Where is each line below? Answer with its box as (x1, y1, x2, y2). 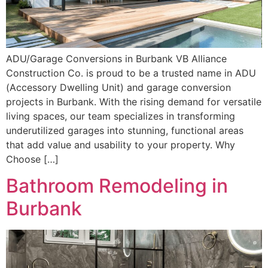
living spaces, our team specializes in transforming (6, 109, 235, 122)
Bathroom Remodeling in (6, 174, 228, 198)
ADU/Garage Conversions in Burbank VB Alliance (6, 52, 227, 65)
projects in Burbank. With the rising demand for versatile (6, 95, 261, 108)
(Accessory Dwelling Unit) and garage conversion (6, 81, 231, 93)
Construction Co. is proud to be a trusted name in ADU (6, 66, 256, 79)
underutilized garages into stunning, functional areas (6, 124, 243, 136)
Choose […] (6, 153, 59, 165)
